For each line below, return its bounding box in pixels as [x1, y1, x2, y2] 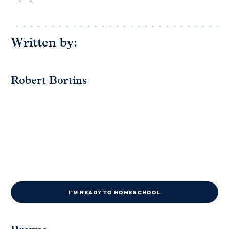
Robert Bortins [11, 75, 87, 86]
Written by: [11, 37, 77, 50]
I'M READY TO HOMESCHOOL [68, 188, 161, 196]
